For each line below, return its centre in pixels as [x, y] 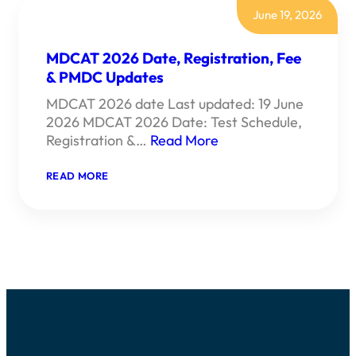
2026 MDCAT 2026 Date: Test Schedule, [174, 122]
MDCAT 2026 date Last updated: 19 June [175, 103]
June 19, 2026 [287, 15]
